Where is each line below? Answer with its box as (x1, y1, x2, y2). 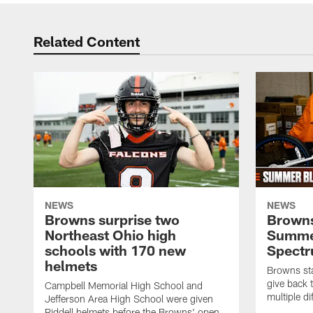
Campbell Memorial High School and (45, 279, 203, 292)
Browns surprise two (45, 211, 180, 228)
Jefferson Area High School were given (45, 293, 213, 305)
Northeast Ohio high (45, 226, 176, 244)
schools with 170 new (45, 242, 186, 259)
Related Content (34, 33, 140, 50)
